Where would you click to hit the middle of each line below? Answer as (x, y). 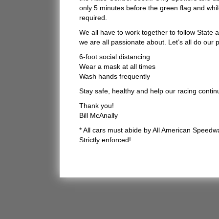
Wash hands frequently (115, 76)
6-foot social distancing (115, 57)
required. (93, 18)
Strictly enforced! (105, 140)
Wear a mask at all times (117, 66)
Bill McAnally (99, 115)
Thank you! (97, 106)
